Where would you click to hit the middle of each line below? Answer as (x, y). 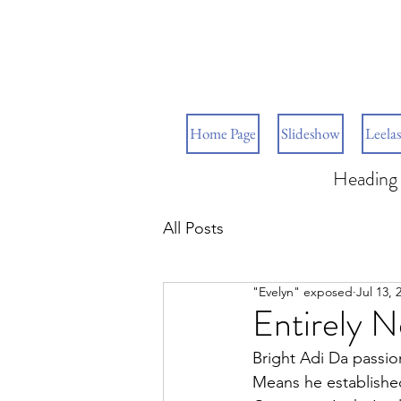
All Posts (193, 228)
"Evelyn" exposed (303, 292)
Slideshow (311, 133)
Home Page (223, 133)
